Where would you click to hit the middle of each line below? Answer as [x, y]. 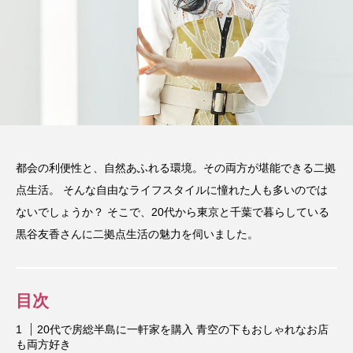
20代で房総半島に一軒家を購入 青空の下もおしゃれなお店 [183, 330]
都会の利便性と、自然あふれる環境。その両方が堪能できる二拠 [176, 168]
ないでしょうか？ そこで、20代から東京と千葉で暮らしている [173, 212]
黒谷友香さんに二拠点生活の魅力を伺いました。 [137, 234]
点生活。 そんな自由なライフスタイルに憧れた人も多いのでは [172, 190]
